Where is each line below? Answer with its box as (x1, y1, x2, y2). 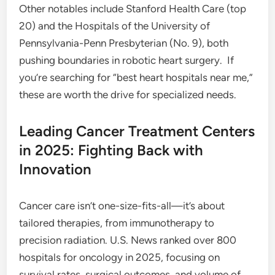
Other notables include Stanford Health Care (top (19, 2, 247, 15)
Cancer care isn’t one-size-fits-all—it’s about (19, 199, 225, 212)
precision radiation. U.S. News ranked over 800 (19, 234, 237, 246)
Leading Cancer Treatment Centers (19, 122, 255, 140)
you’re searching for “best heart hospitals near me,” (19, 71, 254, 83)
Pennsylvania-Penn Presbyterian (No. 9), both (19, 37, 229, 49)
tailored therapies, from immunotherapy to (19, 217, 215, 229)
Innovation (19, 160, 92, 178)
